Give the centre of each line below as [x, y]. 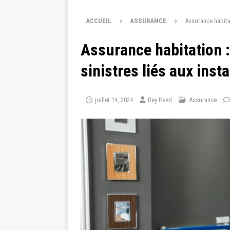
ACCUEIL [99, 21]
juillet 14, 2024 [114, 100]
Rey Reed [160, 100]
